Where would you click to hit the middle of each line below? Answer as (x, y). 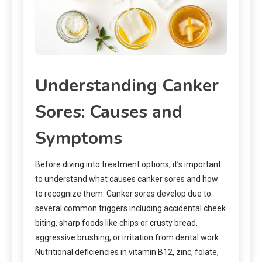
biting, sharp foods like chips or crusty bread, (116, 223)
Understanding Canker (127, 86)
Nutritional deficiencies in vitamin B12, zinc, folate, (127, 252)
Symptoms (79, 139)
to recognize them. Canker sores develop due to (123, 194)
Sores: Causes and (109, 112)
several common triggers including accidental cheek (130, 208)
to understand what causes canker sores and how (127, 179)
